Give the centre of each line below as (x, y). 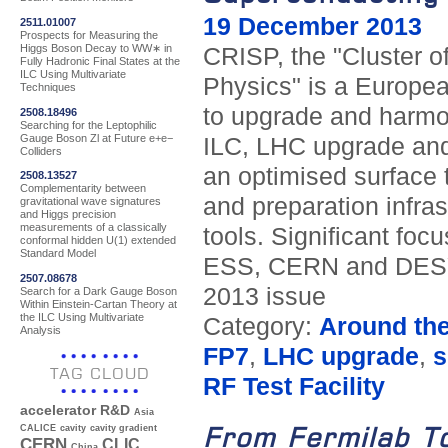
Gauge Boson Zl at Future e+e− (96, 137)
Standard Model (58, 253)
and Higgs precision (68, 214)
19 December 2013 (312, 27)
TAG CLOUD (100, 374)
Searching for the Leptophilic (88, 124)
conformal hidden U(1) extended (98, 240)
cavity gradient (123, 428)
